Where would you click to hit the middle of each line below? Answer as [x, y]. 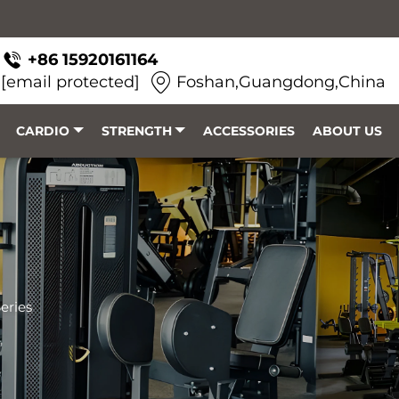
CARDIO [43, 131]
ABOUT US [348, 131]
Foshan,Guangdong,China [281, 81]
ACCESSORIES [249, 131]
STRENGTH [136, 131]
